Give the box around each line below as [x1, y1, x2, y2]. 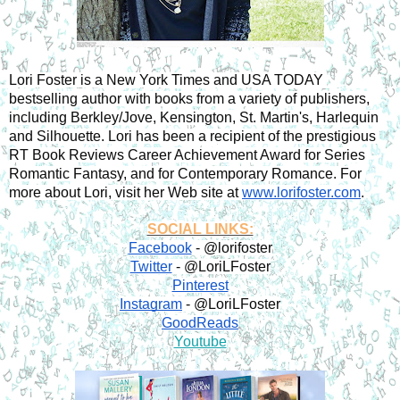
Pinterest [171, 277, 229, 293]
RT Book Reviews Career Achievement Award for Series [9, 146, 365, 162]
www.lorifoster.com [242, 184, 361, 200]
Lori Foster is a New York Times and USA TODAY [9, 71, 323, 87]
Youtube [173, 333, 227, 349]
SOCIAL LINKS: [146, 221, 254, 237]
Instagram [120, 296, 182, 312]
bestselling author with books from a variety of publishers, [9, 90, 370, 106]
